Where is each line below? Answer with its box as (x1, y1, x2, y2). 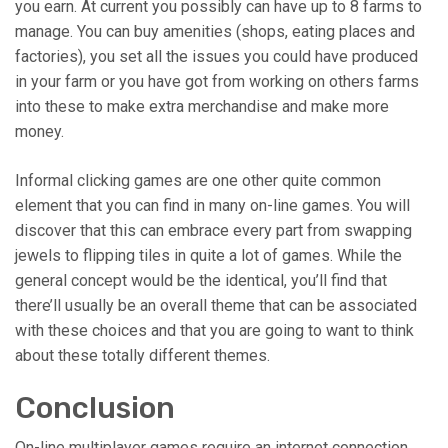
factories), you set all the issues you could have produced (15, 47, 418, 67)
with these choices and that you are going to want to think (15, 321, 414, 341)
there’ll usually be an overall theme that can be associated (15, 296, 417, 316)
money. (15, 122, 64, 142)
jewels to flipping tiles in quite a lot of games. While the (15, 246, 402, 266)
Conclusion (15, 390, 175, 427)
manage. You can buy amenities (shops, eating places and (15, 22, 415, 42)
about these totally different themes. (15, 346, 270, 366)
